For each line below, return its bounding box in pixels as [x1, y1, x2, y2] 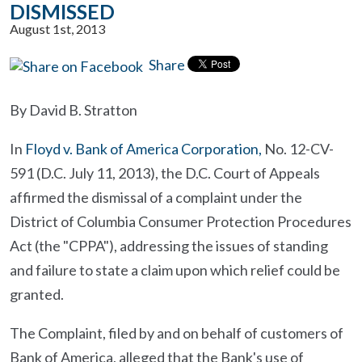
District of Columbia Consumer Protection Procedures [10, 213, 351, 230]
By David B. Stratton [10, 101, 137, 119]
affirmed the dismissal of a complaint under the [10, 188, 302, 206]
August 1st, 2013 [10, 21, 105, 36]
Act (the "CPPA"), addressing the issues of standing [10, 237, 328, 255]
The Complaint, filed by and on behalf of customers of [10, 324, 343, 342]
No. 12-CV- [262, 140, 334, 158]
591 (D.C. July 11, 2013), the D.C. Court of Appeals [10, 164, 320, 182]
